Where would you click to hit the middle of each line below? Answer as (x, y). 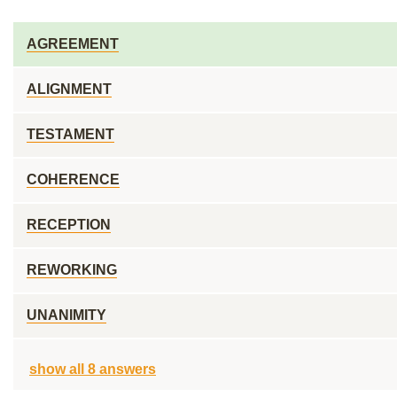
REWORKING (72, 270)
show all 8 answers (93, 369)
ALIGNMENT (69, 89)
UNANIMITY (66, 315)
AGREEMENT (73, 44)
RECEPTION (69, 225)
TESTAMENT (70, 134)
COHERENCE (73, 179)
